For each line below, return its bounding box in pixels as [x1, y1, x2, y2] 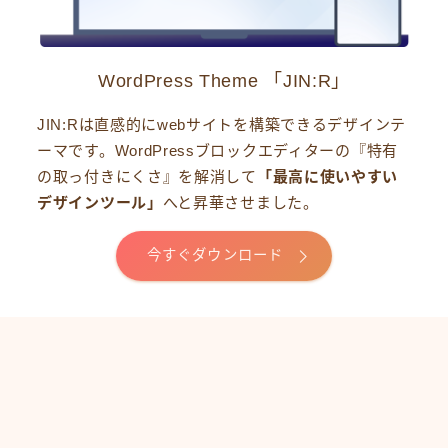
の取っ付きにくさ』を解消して [37, 167, 257, 185]
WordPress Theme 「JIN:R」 [97, 70, 351, 91]
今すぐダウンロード [146, 247, 284, 264]
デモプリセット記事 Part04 [79, 405, 223, 418]
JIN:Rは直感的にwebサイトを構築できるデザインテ [37, 115, 406, 133]
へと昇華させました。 [162, 193, 319, 211]
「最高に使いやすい [256, 167, 399, 185]
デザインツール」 [37, 193, 163, 211]
